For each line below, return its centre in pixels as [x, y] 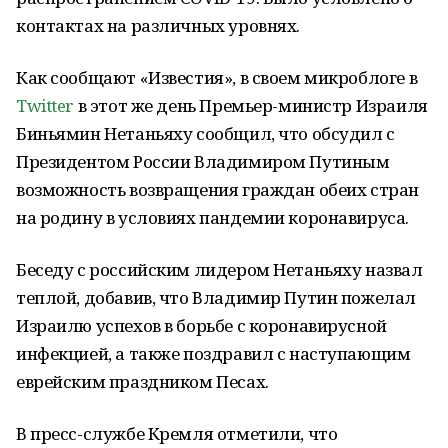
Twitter [45, 105]
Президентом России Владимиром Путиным [203, 161]
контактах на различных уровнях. [158, 25]
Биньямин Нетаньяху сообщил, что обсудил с [205, 133]
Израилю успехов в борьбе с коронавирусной [201, 325]
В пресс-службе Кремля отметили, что [177, 433]
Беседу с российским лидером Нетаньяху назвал [219, 269]
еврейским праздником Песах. [142, 381]
